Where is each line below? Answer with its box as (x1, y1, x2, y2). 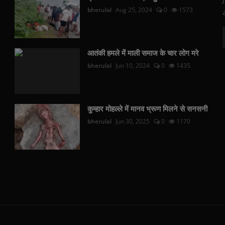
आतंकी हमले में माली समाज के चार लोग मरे (87, 48, 199, 58)
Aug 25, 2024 (116, 6, 153, 15)
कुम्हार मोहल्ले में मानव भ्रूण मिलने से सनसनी (87, 104, 208, 114)
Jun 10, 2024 (116, 61, 150, 70)
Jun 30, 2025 (116, 117, 150, 126)
